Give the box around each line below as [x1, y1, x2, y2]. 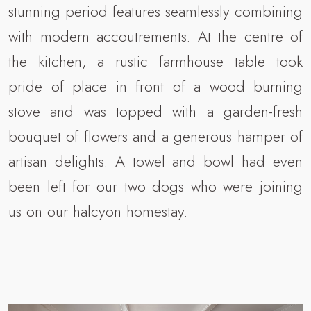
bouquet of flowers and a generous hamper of [8, 125, 303, 148]
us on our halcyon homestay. [8, 200, 187, 223]
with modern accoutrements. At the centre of [8, 25, 303, 48]
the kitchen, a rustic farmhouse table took [8, 50, 303, 73]
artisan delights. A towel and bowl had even [8, 150, 303, 173]
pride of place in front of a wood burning [8, 75, 303, 98]
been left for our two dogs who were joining [8, 175, 303, 198]
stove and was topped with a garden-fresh [8, 100, 303, 123]
